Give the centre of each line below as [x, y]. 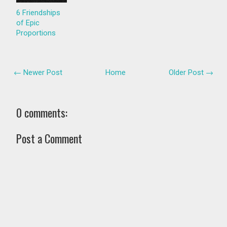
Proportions [36, 33]
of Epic [28, 23]
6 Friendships [39, 13]
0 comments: [42, 112]
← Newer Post [38, 73]
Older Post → [191, 73]
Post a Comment [49, 139]
